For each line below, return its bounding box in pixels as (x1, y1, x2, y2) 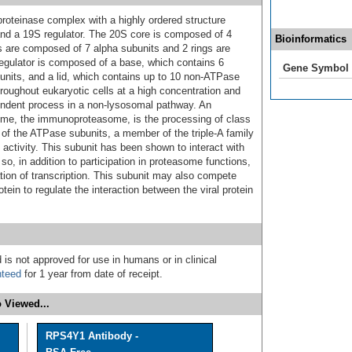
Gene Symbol (283, 62, 349, 74)
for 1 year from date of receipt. (21, 268, 163, 280)
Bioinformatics (275, 33, 346, 45)
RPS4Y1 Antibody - (46, 330, 138, 343)
